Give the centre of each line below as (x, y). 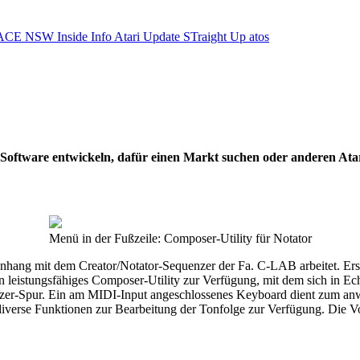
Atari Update (149, 37)
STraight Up (216, 37)
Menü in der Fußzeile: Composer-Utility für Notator (180, 239)
